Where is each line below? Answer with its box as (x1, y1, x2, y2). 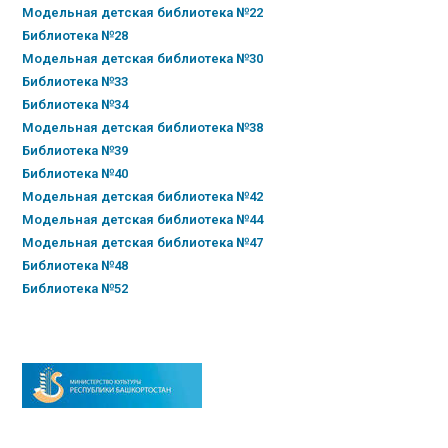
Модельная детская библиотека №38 (22, 120, 264, 136)
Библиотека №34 (22, 97, 129, 113)
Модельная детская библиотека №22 (22, 5, 264, 21)
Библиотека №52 (22, 281, 129, 297)
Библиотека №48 (22, 258, 129, 274)
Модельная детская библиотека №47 (22, 235, 264, 251)
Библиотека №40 (22, 166, 129, 182)
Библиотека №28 (22, 28, 129, 44)
